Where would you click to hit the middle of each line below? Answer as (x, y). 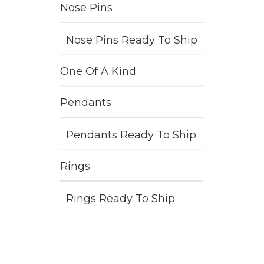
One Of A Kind (98, 71)
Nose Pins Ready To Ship (132, 40)
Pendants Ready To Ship (131, 135)
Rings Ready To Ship (121, 199)
